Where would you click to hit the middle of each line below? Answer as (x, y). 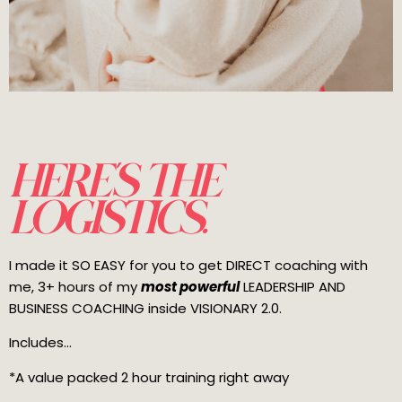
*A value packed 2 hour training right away (149, 377)
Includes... (40, 343)
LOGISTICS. (107, 218)
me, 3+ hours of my (75, 286)
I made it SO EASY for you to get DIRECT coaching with (188, 265)
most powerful (190, 286)
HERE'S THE (114, 181)
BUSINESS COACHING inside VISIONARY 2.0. (145, 308)
